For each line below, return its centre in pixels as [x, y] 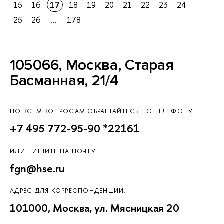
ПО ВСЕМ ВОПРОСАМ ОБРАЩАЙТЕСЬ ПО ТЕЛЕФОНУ [102, 111]
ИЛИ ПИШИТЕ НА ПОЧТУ [53, 151]
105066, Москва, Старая [92, 65]
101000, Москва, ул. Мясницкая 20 [95, 208]
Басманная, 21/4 [64, 81]
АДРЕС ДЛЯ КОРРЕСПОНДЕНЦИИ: [68, 191]
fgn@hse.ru [37, 168]
